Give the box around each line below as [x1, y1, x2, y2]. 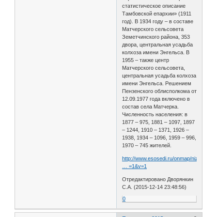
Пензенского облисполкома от [122, 88, 197, 94]
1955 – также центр [122, 57, 170, 63]
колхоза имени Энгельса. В [122, 49, 190, 55]
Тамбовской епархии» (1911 [122, 10, 192, 16]
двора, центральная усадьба [122, 41, 193, 47]
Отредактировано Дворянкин [122, 176, 194, 182]
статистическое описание [122, 2, 186, 9]
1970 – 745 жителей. [122, 142, 172, 148]
